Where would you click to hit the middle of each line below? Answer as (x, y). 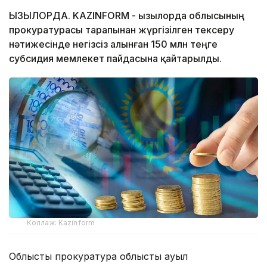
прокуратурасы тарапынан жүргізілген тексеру (122, 30)
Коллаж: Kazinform (61, 222)
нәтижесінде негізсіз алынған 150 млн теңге (113, 44)
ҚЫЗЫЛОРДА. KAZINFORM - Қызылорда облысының (127, 16)
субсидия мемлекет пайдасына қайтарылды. (115, 59)
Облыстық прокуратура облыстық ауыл (98, 256)
